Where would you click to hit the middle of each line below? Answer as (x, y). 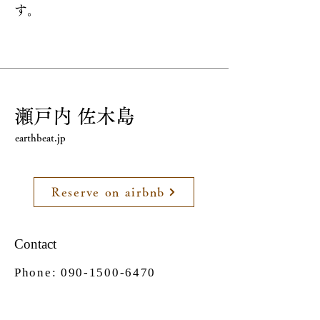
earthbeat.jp (40, 138)
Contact (35, 244)
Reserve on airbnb (108, 192)
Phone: (37, 273)
